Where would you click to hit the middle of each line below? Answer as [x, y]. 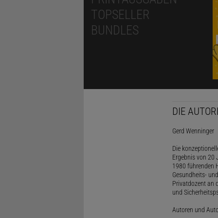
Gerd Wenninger [193, 131]
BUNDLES [115, 30]
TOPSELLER [120, 15]
